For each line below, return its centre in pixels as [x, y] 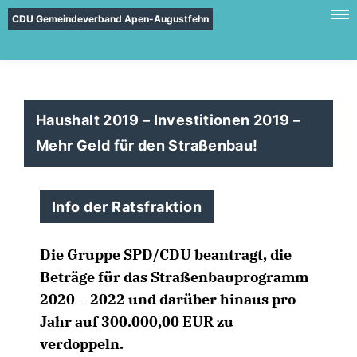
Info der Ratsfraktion [127, 207]
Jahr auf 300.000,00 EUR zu [137, 322]
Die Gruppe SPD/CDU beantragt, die [166, 255]
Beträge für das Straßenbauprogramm [174, 277]
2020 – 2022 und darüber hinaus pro [168, 299]
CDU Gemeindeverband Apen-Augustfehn [110, 19]
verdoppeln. [82, 344]
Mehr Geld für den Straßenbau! [147, 145]
